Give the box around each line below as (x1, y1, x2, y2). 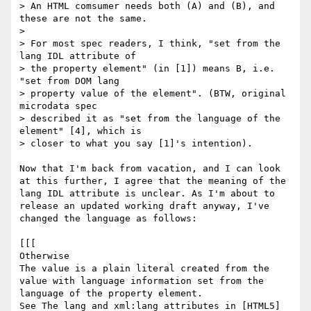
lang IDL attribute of (19, 51, 136, 62)
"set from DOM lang (19, 76, 119, 87)
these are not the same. (19, 13, 147, 24)
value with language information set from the (19, 276, 264, 287)
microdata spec (19, 101, 97, 112)
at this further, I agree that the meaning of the (19, 176, 286, 187)
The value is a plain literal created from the (19, 263, 269, 274)
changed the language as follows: (19, 213, 197, 224)
